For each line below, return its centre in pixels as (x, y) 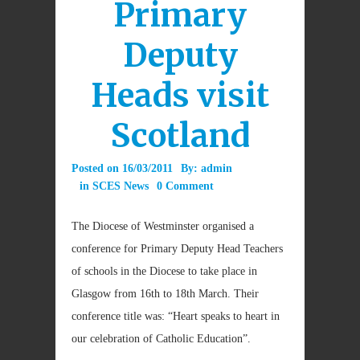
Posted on (97, 168)
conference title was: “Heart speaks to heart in (176, 316)
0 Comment (185, 186)
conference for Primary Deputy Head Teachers (177, 249)
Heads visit (180, 96)
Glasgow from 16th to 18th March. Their (165, 294)
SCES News (121, 186)
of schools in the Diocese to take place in (164, 271)
